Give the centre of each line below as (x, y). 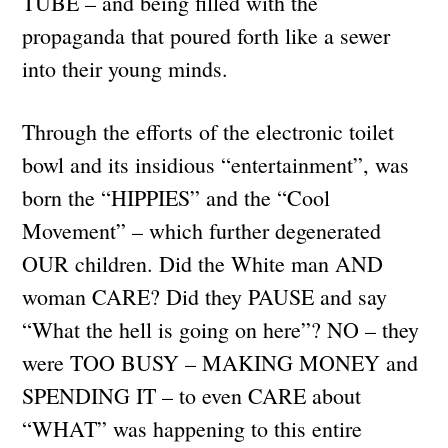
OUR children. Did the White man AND (203, 263)
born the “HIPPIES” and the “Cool (176, 197)
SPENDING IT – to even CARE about (192, 395)
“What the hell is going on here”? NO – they (221, 329)
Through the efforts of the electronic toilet (208, 131)
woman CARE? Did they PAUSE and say (205, 296)
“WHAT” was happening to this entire (192, 428)
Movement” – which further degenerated (202, 230)
